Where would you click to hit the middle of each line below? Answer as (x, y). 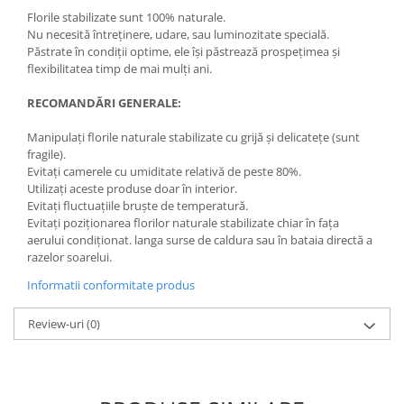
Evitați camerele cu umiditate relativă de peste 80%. (164, 171)
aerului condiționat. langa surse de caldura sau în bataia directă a (200, 239)
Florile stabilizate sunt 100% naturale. (126, 17)
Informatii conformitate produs (111, 285)
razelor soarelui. (69, 257)
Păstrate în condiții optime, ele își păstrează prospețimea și (184, 51)
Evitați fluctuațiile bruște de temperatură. (138, 205)
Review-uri (57, 323)
